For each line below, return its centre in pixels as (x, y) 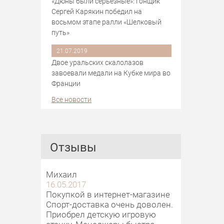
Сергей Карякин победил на (97, 11)
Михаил (61, 174)
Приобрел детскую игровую (101, 214)
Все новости (71, 99)
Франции (66, 83)
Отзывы (73, 147)
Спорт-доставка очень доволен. (109, 204)
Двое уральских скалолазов (97, 62)
